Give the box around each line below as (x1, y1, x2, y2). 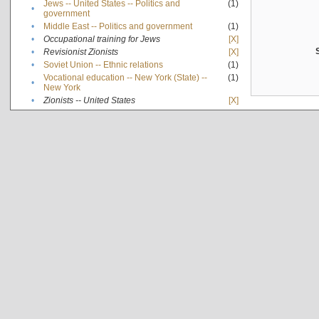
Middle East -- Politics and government (43, 21, 192, 31)
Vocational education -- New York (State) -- (43, 72, 207, 83)
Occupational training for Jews (43, 33, 160, 44)
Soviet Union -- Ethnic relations (43, 59, 163, 70)
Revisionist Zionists (43, 46, 118, 57)
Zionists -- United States (43, 95, 135, 105)
